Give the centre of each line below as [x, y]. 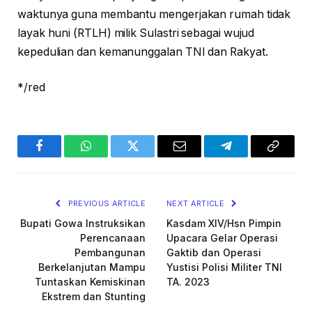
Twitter [150, 156]
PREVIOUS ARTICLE [106, 204]
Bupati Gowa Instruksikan [83, 224]
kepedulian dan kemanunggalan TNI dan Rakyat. [143, 52]
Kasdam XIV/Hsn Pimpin [224, 224]
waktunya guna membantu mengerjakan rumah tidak [154, 14]
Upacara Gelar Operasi [222, 238]
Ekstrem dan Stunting [94, 297]
